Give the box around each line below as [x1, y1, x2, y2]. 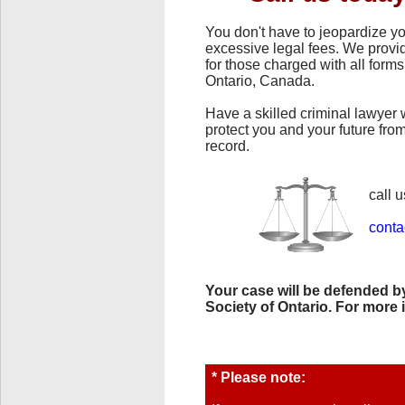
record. [205, 137, 250, 154]
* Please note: [212, 369, 306, 385]
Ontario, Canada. [205, 72, 315, 89]
